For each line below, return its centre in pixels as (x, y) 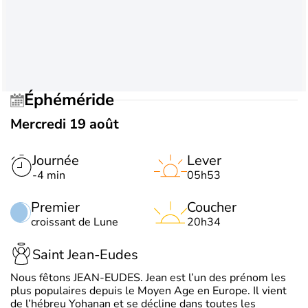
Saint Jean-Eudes (85, 255)
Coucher (212, 207)
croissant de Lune (75, 222)
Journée (56, 160)
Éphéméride (74, 100)
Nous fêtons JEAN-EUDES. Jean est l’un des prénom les (148, 277)
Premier (55, 207)
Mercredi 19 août (65, 124)
